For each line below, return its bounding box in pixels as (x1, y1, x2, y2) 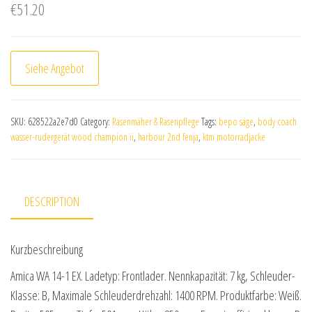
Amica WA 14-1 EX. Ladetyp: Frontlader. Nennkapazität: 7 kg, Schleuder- (10, 267, 295, 285)
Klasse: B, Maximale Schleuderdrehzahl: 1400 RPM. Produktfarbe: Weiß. (10, 287, 302, 304)
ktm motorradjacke (203, 130, 265, 143)
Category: (80, 115, 112, 128)
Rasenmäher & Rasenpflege (112, 115, 199, 128)
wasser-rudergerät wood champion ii (10, 130, 134, 143)
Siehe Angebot (25, 60, 84, 77)
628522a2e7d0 (28, 115, 78, 128)
